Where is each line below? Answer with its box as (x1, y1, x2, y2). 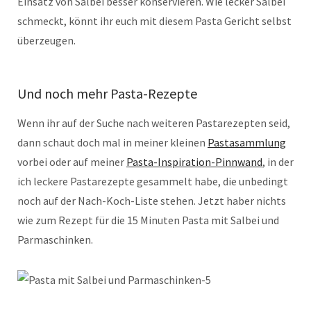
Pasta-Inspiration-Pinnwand (126, 155, 262, 169)
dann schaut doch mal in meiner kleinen (17, 135, 208, 150)
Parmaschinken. (17, 233, 93, 247)
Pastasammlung (208, 135, 286, 150)
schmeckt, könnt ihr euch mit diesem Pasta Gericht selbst (17, 14, 292, 28)
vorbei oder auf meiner (17, 155, 126, 169)
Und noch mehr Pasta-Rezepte (17, 85, 197, 103)
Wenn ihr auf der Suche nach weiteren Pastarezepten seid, (17, 116, 290, 131)
